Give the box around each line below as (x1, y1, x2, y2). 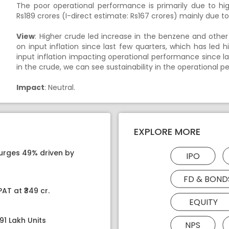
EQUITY (189, 196, 218, 208)
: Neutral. (44, 82, 76, 93)
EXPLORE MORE (134, 125, 200, 138)
